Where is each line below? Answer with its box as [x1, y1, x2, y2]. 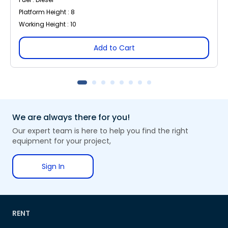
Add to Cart [93, 42, 135, 53]
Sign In [41, 161, 65, 172]
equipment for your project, [12, 135, 111, 146]
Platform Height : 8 [19, 7, 75, 16]
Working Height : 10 [19, 19, 76, 28]
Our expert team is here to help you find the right [12, 125, 188, 136]
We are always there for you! [12, 111, 130, 123]
